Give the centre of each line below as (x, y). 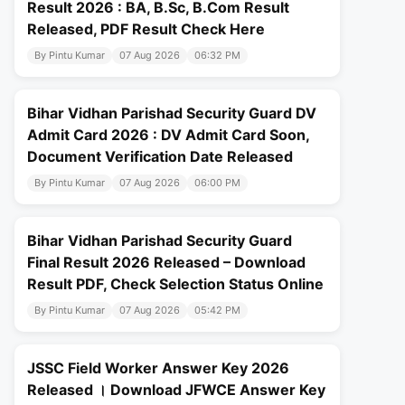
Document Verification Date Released (160, 157)
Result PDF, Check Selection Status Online (175, 284)
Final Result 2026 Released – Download (166, 263)
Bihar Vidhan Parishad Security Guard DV (172, 113)
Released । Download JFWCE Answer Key (176, 390)
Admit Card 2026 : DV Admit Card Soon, (168, 135)
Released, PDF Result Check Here (146, 29)
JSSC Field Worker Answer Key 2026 (158, 368)
